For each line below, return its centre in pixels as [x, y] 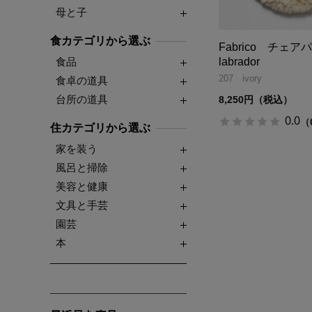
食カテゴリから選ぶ [100, 40]
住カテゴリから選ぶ [100, 127]
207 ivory [240, 78]
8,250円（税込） [256, 99]
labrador [239, 61]
